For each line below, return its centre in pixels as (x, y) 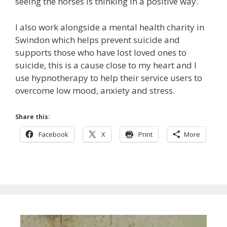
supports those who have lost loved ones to (101, 52)
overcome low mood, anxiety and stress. (95, 90)
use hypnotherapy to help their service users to (109, 78)
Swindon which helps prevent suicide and (98, 40)
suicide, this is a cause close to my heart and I (106, 65)
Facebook (53, 135)
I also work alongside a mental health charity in (110, 27)
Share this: (33, 117)
